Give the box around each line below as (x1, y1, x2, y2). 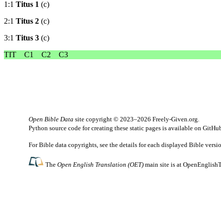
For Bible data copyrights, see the (29, 141, 119, 149)
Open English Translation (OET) (57, 161, 144, 169)
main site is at (144, 161, 184, 169)
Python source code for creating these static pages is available (29, 124, 194, 132)
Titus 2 (16, 17, 39, 26)
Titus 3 (16, 34, 39, 42)
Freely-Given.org (152, 115, 198, 123)
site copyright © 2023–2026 (74, 115, 152, 123)
